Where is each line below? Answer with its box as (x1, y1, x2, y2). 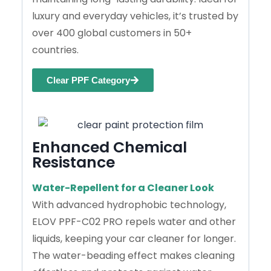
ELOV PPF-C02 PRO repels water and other (32, 214, 236, 229)
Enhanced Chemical (32, 136, 187, 158)
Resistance (32, 151, 115, 173)
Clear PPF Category (47, 74, 130, 85)
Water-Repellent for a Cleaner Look (32, 180, 214, 195)
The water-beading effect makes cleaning (32, 248, 235, 263)
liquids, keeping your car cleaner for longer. (32, 231, 236, 246)
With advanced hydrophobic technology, (32, 197, 226, 212)
